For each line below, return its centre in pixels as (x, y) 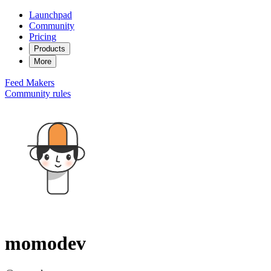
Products (50, 49)
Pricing (43, 37)
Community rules (38, 93)
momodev (45, 243)
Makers (40, 83)
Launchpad (51, 15)
